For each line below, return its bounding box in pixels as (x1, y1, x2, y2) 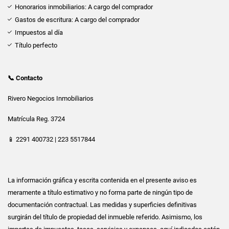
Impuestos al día (15, 28, 63, 36)
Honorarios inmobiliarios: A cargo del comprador (15, 3, 154, 11)
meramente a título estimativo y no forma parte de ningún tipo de (8, 188, 193, 196)
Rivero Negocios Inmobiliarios (8, 94, 94, 102)
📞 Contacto (8, 74, 42, 82)
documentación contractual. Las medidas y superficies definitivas (8, 200, 197, 209)
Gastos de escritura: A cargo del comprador (15, 15, 140, 24)
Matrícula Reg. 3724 (8, 114, 65, 123)
